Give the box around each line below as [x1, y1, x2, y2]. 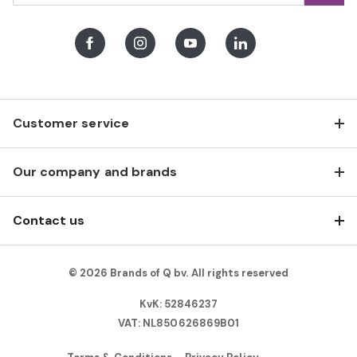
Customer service [13, 115, 129, 132]
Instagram [139, 49, 207, 69]
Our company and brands [13, 163, 178, 181]
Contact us [13, 212, 85, 229]
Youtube [189, 49, 244, 69]
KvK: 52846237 [139, 297, 218, 312]
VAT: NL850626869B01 [118, 316, 239, 331]
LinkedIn [239, 49, 292, 69]
